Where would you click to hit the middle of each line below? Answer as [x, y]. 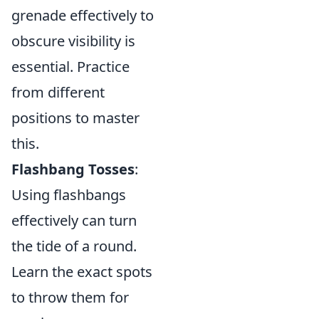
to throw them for [70, 297]
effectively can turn [74, 220]
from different [58, 92]
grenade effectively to [83, 15]
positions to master [75, 118]
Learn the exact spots [82, 272]
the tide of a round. [74, 246]
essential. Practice [70, 67]
